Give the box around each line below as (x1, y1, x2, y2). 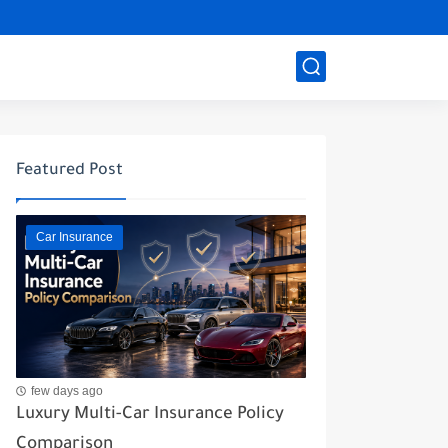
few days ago (31, 383, 103, 398)
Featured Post (16, 162, 123, 180)
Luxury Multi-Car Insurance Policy (16, 406, 284, 426)
